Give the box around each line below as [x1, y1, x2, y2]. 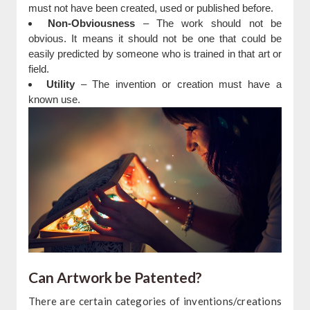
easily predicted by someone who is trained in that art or [28, 47, 282, 60]
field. [28, 62, 49, 75]
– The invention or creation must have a [74, 77, 282, 90]
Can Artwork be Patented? [28, 268, 202, 286]
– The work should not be [135, 17, 282, 29]
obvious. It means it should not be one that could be [28, 32, 282, 44]
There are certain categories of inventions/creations [28, 294, 282, 307]
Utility [46, 77, 75, 90]
